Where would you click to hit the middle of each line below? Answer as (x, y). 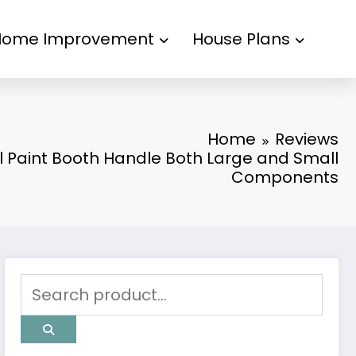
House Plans (241, 39)
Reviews (307, 139)
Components (285, 177)
